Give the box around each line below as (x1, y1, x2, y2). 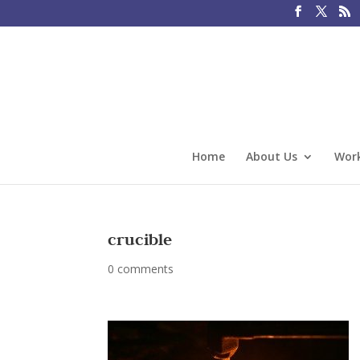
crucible (108, 229, 173, 250)
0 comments (108, 261, 174, 276)
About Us (246, 148, 297, 164)
